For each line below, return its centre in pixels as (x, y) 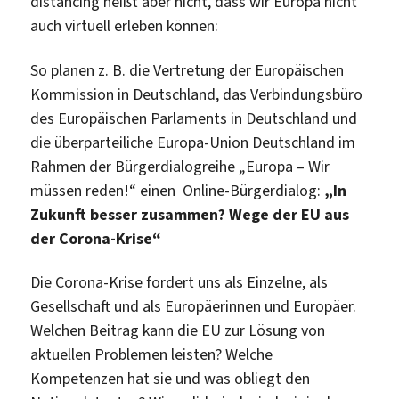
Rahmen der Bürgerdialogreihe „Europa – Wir (180, 166)
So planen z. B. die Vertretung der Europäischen (187, 70)
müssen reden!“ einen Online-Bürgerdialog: (176, 190)
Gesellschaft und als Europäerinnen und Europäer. (194, 306)
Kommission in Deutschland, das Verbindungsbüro (197, 94)
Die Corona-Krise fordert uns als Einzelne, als (179, 282)
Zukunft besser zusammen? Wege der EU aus (190, 214)
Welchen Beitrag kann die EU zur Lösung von (178, 330)
